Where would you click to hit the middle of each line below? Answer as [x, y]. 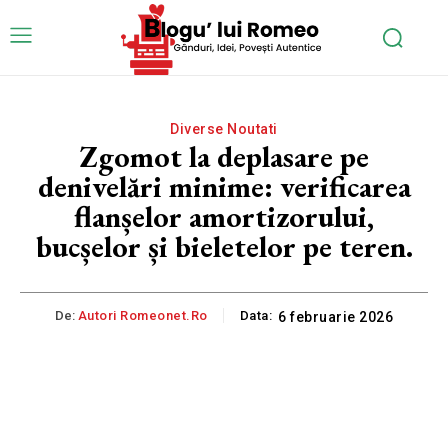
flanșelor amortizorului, [224, 216]
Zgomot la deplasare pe [224, 156]
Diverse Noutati [224, 128]
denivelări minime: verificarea [224, 186]
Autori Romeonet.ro [142, 315]
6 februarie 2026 [336, 316]
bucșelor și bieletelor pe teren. [224, 246]
